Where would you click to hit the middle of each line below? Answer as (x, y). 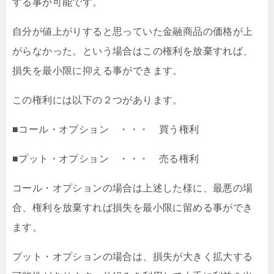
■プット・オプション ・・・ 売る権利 (106, 159)
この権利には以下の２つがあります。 (98, 100)
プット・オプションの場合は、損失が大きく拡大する (133, 257)
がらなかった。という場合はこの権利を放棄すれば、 (133, 51)
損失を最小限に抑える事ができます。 (98, 71)
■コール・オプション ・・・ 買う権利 (106, 129)
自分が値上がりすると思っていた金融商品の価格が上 (133, 31)
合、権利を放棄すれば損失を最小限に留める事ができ (133, 208)
